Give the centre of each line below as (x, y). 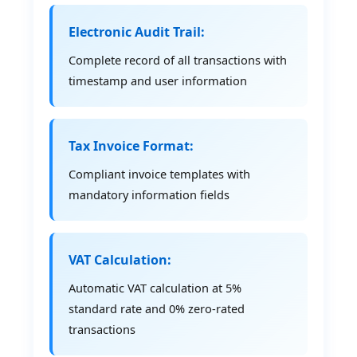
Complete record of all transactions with (178, 59)
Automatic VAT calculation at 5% (155, 287)
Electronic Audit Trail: (137, 31)
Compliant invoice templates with (160, 173)
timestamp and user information (158, 80)
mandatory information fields (149, 194)
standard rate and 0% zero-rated (157, 308)
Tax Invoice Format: (131, 145)
